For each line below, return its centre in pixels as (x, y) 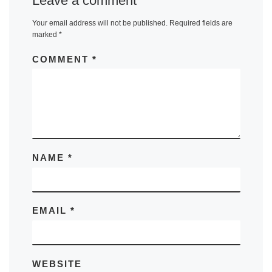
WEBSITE (57, 263)
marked (45, 35)
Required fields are (201, 23)
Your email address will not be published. (100, 23)
